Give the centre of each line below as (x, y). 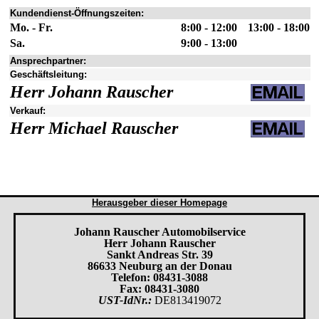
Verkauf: (27, 111)
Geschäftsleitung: (48, 74)
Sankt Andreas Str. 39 (159, 255)
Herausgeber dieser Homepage (159, 203)
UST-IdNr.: (125, 300)
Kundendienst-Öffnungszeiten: (77, 13)
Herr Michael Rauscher (94, 128)
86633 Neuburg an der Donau (159, 266)
